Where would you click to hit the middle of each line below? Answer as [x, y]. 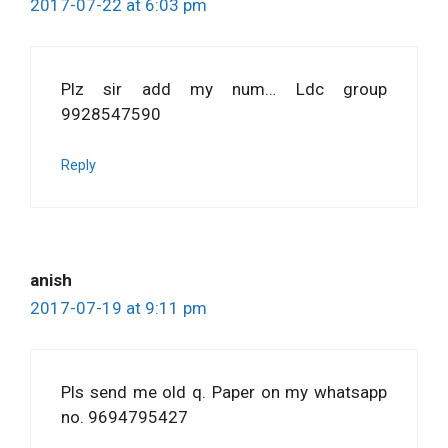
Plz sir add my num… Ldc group [224, 88]
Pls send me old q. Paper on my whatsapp [224, 391]
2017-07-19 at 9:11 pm [118, 308]
